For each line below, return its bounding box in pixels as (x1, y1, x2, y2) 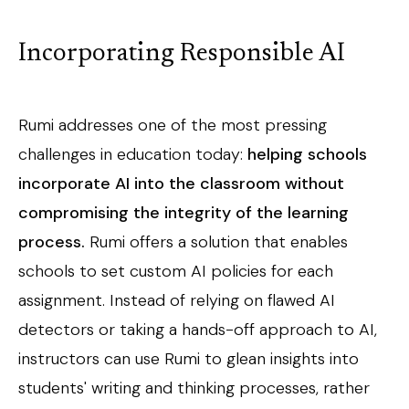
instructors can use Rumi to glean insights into (18, 348, 359, 370)
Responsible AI (180, 41, 345, 67)
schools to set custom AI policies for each (18, 260, 333, 282)
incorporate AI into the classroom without (18, 173, 344, 194)
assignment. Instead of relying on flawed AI (18, 289, 335, 311)
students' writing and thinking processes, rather (18, 377, 370, 399)
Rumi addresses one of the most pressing (18, 114, 327, 136)
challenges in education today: (18, 143, 247, 165)
